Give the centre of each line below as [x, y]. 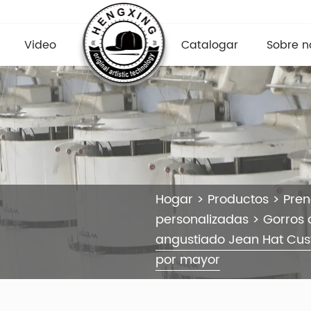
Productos [238, 200]
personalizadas [202, 220]
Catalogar [210, 45]
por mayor [188, 260]
